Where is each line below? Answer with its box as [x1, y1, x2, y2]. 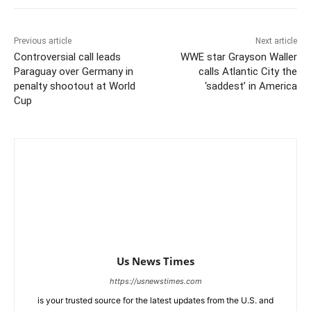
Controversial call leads [14, 51, 121, 64]
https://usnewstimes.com [109, 276, 202, 287]
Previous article [14, 36, 72, 47]
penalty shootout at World [14, 80, 135, 93]
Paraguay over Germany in [14, 65, 133, 78]
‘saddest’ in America [204, 80, 297, 93]
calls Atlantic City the [198, 65, 297, 78]
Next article [255, 36, 297, 47]
